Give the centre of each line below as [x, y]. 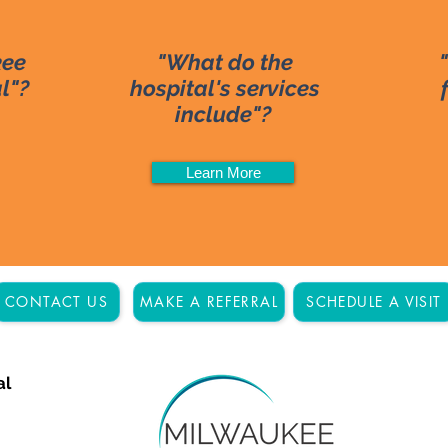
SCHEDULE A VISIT [374, 302]
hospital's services [225, 87]
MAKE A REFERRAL [209, 302]
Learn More [223, 172]
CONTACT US [56, 302]
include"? [225, 113]
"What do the [225, 61]
